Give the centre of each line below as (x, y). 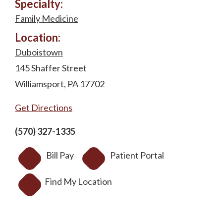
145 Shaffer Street (51, 68)
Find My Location (78, 182)
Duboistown (39, 52)
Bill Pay (60, 155)
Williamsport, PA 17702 (60, 84)
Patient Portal (137, 155)
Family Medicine (47, 19)
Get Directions (44, 108)
